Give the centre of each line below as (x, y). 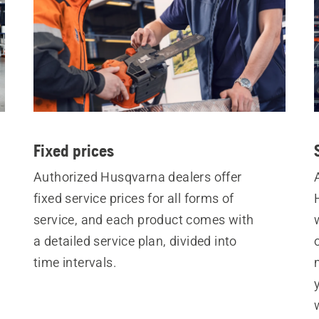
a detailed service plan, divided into (135, 241)
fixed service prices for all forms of (134, 198)
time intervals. (75, 262)
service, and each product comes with (143, 220)
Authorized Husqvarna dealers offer (137, 177)
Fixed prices (73, 151)
